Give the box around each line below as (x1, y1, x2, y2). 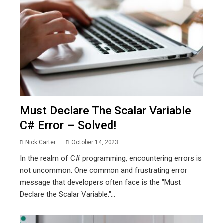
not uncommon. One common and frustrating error (20, 165, 187, 175)
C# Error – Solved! (20, 118, 116, 132)
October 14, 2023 (71, 138, 118, 146)
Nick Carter (25, 138, 56, 146)
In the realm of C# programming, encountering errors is (20, 153, 202, 163)
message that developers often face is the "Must (20, 177, 181, 187)
